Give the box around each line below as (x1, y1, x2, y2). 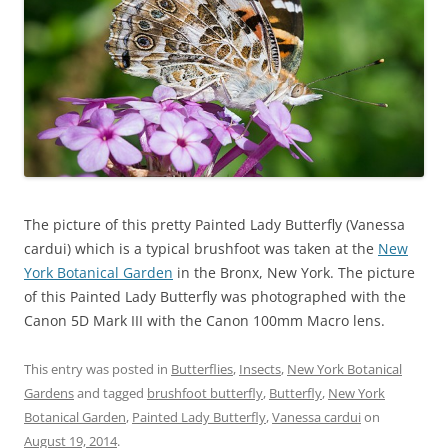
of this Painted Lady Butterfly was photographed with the (24, 287, 406, 307)
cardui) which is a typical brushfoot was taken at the (24, 239, 378, 259)
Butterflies (171, 360, 233, 379)
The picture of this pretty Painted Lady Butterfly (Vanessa (24, 215, 405, 235)
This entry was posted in (24, 360, 171, 379)
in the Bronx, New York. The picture (173, 263, 415, 283)
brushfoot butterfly (147, 384, 263, 403)
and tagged (74, 384, 147, 403)
